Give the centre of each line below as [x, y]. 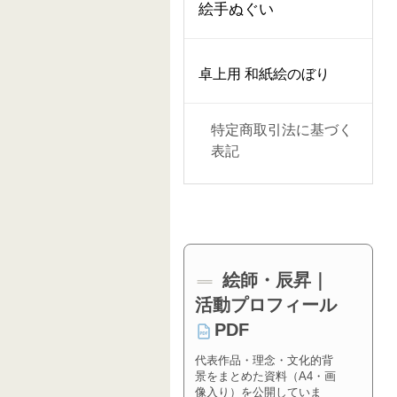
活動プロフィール [266, 305]
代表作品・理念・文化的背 [265, 360]
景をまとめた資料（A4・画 [266, 376]
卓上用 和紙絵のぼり [264, 74]
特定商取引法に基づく [282, 130]
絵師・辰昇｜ [273, 280]
